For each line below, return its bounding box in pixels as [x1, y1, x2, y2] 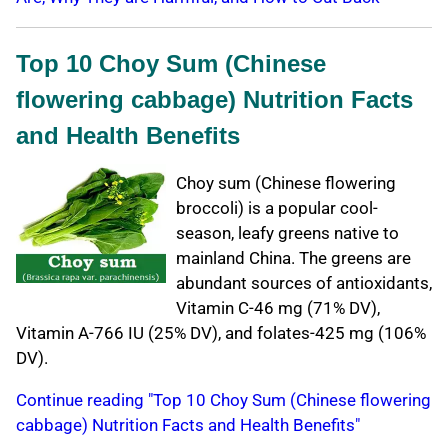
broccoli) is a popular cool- [176, 198, 378, 219]
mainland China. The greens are [176, 248, 411, 269]
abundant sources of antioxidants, [176, 273, 432, 294]
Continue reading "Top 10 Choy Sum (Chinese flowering [16, 390, 431, 411]
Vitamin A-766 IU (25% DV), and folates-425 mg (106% [16, 323, 426, 344]
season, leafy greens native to [176, 223, 399, 244]
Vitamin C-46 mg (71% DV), [176, 298, 380, 319]
